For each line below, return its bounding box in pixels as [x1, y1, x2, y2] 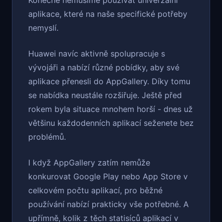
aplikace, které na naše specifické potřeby [28, 9, 187, 19]
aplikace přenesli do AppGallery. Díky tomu [28, 76, 190, 87]
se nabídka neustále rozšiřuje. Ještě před [28, 90, 182, 101]
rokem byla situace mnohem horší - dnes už [28, 104, 193, 114]
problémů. [28, 132, 66, 142]
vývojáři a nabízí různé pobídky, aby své [28, 62, 179, 73]
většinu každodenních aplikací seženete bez [28, 118, 194, 128]
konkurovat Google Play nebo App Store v [28, 171, 188, 182]
